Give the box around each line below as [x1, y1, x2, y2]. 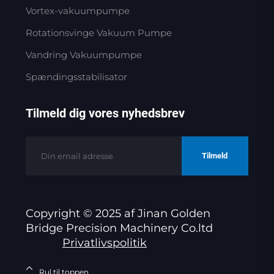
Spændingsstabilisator [25, 70, 127, 83]
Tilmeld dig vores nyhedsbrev [25, 105, 185, 120]
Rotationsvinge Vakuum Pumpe [25, 26, 172, 39]
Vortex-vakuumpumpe [25, 4, 130, 17]
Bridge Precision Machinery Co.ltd [25, 221, 213, 235]
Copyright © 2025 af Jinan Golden [25, 206, 210, 220]
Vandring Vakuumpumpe [25, 48, 142, 61]
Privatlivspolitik [62, 235, 147, 250]
